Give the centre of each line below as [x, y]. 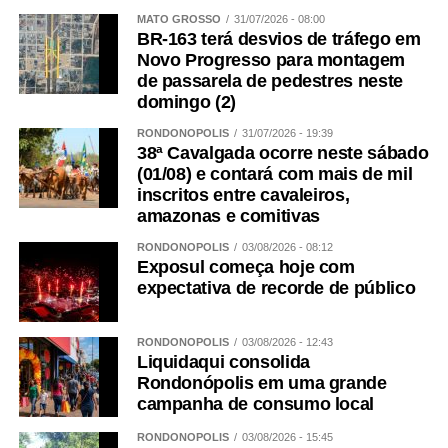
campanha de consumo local [255, 404]
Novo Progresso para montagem [271, 60]
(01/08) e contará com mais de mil [274, 174]
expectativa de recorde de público [276, 288]
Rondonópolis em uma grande [261, 383]
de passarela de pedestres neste [269, 81]
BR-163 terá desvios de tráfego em [278, 39]
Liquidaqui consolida [223, 362]
